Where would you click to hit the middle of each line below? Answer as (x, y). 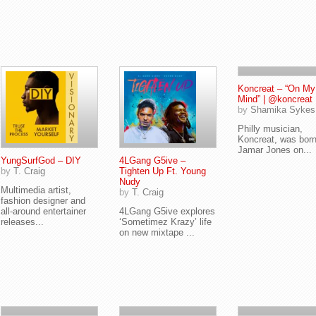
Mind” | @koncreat (275, 99)
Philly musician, (270, 129)
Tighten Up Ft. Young (163, 171)
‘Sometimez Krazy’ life (165, 222)
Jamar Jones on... (275, 150)
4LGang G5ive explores (167, 211)
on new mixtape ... (157, 232)
